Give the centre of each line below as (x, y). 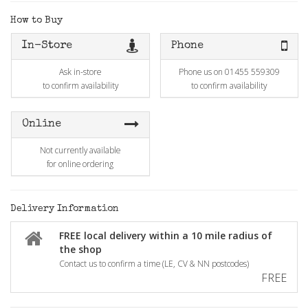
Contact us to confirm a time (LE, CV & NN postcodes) (154, 263)
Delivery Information (65, 209)
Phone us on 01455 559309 (229, 71)
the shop (80, 249)
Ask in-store (80, 71)
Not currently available (80, 150)
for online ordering (80, 164)
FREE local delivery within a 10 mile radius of (166, 235)
